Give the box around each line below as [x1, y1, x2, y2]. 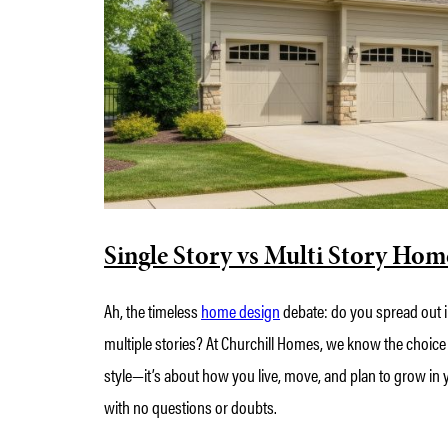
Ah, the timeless [104, 298, 202, 324]
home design [201, 298, 281, 324]
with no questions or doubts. [104, 394, 278, 420]
